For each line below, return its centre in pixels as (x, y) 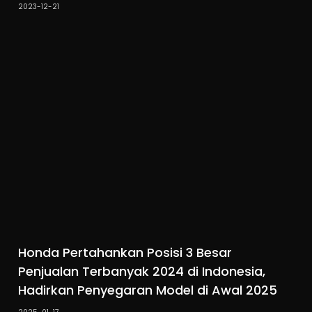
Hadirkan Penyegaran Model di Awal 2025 (148, 290)
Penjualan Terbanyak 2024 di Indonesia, (142, 271)
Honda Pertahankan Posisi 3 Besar (125, 252)
